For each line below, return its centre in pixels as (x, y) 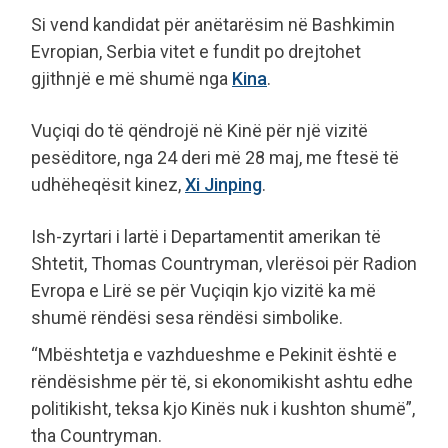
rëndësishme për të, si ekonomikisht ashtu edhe (222, 382)
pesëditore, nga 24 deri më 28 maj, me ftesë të (215, 158)
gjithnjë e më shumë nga (131, 79)
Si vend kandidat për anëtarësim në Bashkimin (213, 25)
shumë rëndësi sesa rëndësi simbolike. (187, 318)
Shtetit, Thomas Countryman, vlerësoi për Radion (224, 264)
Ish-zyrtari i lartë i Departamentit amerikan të (206, 237)
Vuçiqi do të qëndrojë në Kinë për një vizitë (199, 131)
